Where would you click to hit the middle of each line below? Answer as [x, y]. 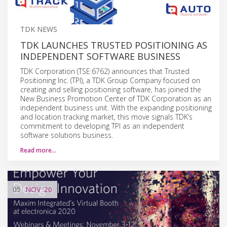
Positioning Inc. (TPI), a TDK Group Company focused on [110, 80]
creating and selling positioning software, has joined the [111, 89]
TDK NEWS [39, 29]
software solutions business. [67, 135]
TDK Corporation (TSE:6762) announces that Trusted [105, 71]
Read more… [38, 150]
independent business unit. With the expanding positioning [116, 107]
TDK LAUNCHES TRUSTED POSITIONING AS [114, 45]
